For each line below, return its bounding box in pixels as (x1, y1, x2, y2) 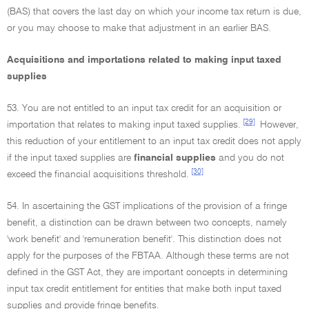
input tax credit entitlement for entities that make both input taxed (7, 284, 281, 294)
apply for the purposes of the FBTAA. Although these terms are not (7, 251, 289, 261)
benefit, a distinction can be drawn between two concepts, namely (7, 218, 287, 228)
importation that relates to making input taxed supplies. (7, 120, 241, 130)
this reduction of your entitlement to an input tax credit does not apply (7, 137, 301, 146)
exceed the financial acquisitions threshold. (7, 170, 189, 179)
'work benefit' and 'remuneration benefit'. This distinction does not (7, 235, 281, 244)
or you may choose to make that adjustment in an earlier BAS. (7, 23, 271, 33)
